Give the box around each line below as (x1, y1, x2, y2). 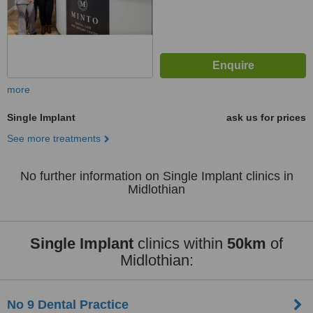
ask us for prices (226, 112, 306, 123)
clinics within (133, 235, 227, 252)
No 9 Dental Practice (7, 298, 129, 312)
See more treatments (7, 133, 101, 144)
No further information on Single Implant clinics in (20, 169, 293, 183)
